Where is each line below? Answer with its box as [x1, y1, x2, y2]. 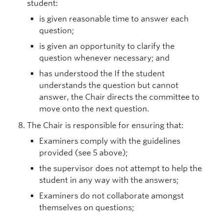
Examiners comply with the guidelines [39, 136, 180, 146]
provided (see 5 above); [39, 148, 128, 157]
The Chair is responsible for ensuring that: [27, 121, 183, 130]
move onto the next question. [39, 104, 149, 113]
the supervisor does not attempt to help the [39, 164, 202, 173]
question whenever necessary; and [39, 53, 170, 63]
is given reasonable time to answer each [39, 14, 189, 23]
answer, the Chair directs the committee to [39, 92, 199, 102]
